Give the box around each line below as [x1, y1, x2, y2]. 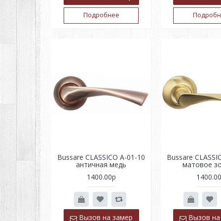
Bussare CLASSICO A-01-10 [57, 152, 145, 162]
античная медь [76, 160, 126, 170]
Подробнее [83, 10, 119, 19]
